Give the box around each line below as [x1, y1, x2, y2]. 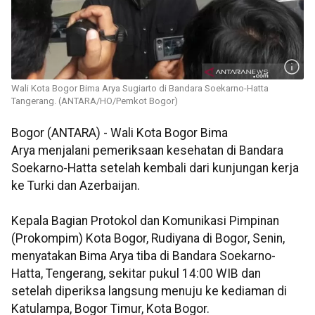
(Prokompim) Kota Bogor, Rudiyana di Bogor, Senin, [11, 231, 285, 246]
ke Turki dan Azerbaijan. [11, 179, 140, 193]
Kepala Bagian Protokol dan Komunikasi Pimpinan [11, 214, 279, 229]
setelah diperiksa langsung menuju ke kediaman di [11, 284, 287, 299]
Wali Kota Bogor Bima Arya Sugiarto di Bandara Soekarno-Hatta [11, 83, 269, 94]
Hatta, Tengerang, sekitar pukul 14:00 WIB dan [11, 266, 261, 281]
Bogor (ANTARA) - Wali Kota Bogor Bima [11, 126, 228, 141]
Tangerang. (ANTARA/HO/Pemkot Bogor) [11, 96, 178, 107]
